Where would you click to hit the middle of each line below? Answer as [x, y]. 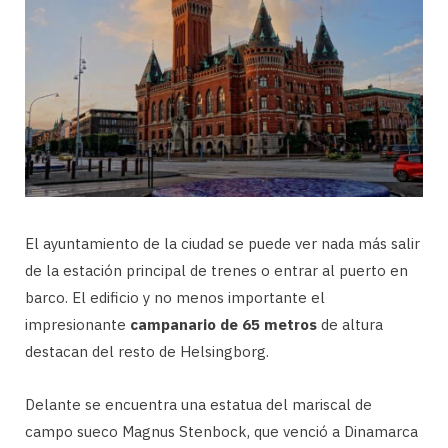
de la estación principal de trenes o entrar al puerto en [216, 271]
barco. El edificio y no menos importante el [175, 298]
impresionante [77, 325]
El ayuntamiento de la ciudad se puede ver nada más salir [222, 244]
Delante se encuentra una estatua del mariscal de [198, 405]
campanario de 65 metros [223, 325]
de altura [350, 325]
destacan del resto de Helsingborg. [147, 352]
